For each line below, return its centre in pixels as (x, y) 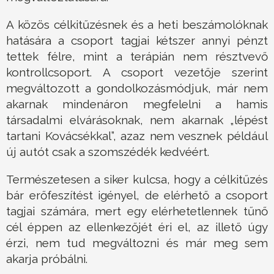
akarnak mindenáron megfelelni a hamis (137, 104)
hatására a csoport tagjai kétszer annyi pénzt (137, 41)
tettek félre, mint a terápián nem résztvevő (137, 57)
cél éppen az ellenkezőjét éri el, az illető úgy (137, 227)
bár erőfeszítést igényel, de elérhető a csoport (137, 195)
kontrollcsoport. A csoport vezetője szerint (137, 72)
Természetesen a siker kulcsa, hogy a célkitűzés (137, 180)
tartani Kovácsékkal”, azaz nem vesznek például (137, 136)
